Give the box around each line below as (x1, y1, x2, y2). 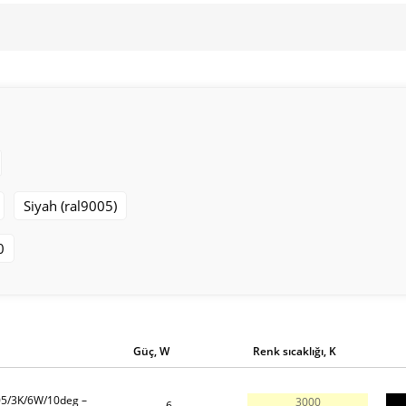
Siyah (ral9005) (23, 197, 117, 215)
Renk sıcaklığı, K (252, 343, 336, 359)
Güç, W (133, 343, 170, 359)
